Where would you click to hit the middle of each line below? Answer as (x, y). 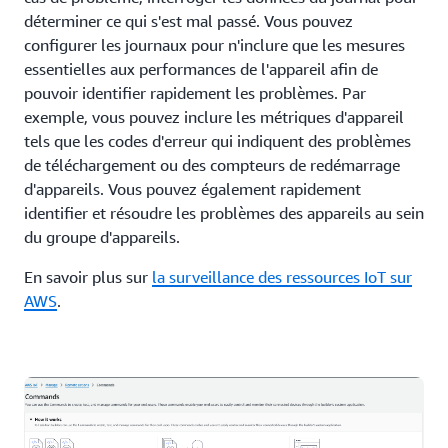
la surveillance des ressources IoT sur (282, 276)
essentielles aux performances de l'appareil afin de (201, 68)
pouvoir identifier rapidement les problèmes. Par (195, 92)
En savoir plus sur (88, 276)
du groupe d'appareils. (102, 236)
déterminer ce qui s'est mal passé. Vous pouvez (188, 20)
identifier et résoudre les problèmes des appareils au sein (224, 212)
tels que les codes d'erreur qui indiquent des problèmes (217, 140)
